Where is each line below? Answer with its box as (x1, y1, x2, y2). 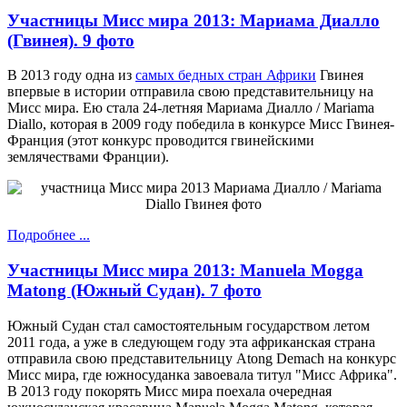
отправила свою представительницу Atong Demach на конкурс (7, 350, 396, 366)
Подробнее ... (7, 227, 90, 243)
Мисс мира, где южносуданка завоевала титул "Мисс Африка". (7, 366, 397, 382)
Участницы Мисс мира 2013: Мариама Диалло (7, 10, 380, 30)
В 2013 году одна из (7, 67, 135, 84)
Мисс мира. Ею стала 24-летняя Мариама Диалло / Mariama (7, 100, 374, 116)
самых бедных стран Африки (135, 67, 316, 84)
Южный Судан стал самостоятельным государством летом (7, 317, 370, 333)
